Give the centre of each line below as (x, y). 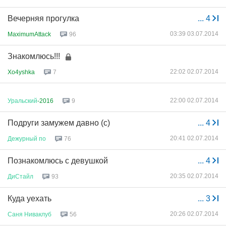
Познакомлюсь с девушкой (58, 161)
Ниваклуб (38, 214)
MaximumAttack (29, 34)
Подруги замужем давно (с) (59, 123)
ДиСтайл (20, 176)
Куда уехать (30, 199)
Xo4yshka (21, 72)
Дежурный (22, 138)
